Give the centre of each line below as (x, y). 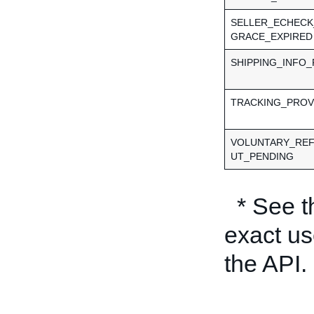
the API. (266, 264)
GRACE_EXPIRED (272, 36)
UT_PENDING (262, 156)
